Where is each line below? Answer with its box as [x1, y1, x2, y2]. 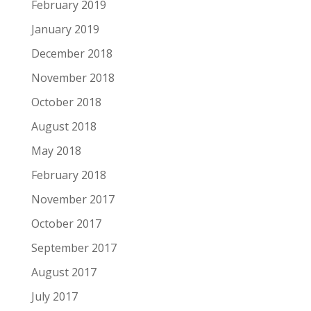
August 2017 [31, 264, 96, 280]
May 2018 [31, 143, 81, 158]
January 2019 [31, 22, 99, 37]
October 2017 [31, 216, 101, 231]
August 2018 [31, 119, 96, 134]
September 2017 [31, 240, 117, 255]
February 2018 [31, 167, 106, 183]
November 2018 [31, 70, 115, 85]
